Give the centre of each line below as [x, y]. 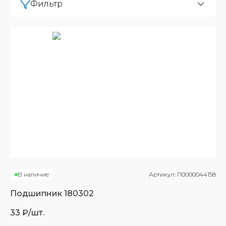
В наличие [33, 174]
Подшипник [37, 193]
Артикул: [163, 174]
